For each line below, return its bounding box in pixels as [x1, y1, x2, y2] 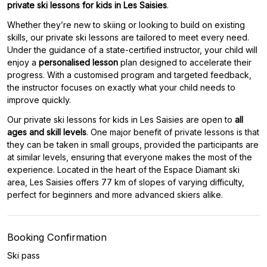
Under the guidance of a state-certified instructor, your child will [7, 45, 257, 55]
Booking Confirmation [7, 231, 107, 243]
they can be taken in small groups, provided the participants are [7, 139, 259, 150]
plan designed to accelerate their [118, 57, 252, 67]
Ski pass [7, 250, 40, 260]
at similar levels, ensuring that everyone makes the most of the [7, 152, 252, 162]
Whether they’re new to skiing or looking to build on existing [7, 20, 245, 30]
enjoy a [7, 57, 39, 67]
